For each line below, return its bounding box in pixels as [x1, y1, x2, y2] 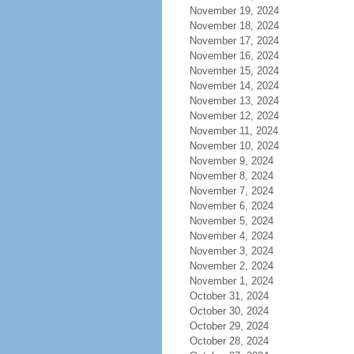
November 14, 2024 [189, 80, 279, 92]
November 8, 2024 [189, 170, 273, 182]
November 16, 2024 [189, 50, 279, 62]
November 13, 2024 [189, 95, 279, 107]
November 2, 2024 [189, 260, 273, 272]
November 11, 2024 [189, 125, 278, 137]
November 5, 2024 [189, 215, 273, 227]
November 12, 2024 [189, 110, 279, 122]
